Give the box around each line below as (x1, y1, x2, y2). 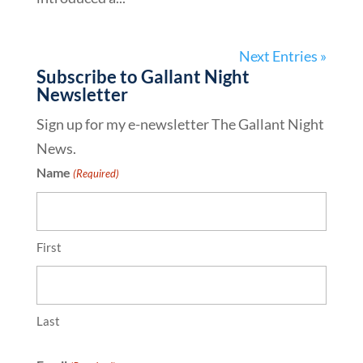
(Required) (73, 167, 120, 180)
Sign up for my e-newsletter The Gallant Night (36, 115, 324, 133)
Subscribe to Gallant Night (36, 66, 250, 88)
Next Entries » (239, 47, 327, 65)
